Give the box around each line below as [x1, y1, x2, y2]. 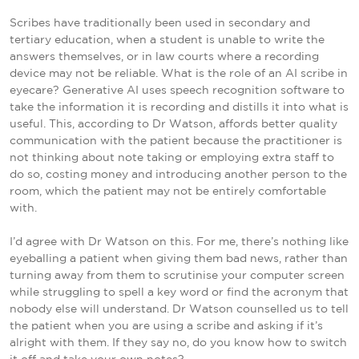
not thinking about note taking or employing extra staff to [10, 152, 334, 163]
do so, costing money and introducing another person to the [10, 169, 347, 179]
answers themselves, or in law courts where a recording [10, 51, 319, 62]
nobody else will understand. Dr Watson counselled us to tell [10, 304, 349, 314]
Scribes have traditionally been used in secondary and [10, 18, 310, 28]
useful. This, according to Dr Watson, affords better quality [10, 119, 337, 129]
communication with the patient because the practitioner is [10, 135, 342, 146]
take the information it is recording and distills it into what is [10, 102, 349, 112]
